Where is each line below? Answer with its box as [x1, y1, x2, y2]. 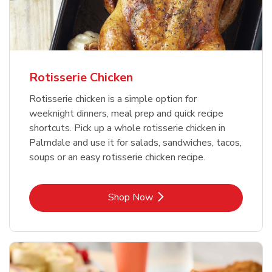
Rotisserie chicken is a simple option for [29, 92, 197, 106]
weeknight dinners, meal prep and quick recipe [29, 107, 223, 121]
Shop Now [108, 191, 153, 205]
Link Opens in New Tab [135, 190, 234, 204]
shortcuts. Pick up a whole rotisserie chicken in [29, 121, 225, 135]
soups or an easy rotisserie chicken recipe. [29, 151, 205, 165]
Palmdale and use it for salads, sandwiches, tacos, [29, 136, 242, 150]
